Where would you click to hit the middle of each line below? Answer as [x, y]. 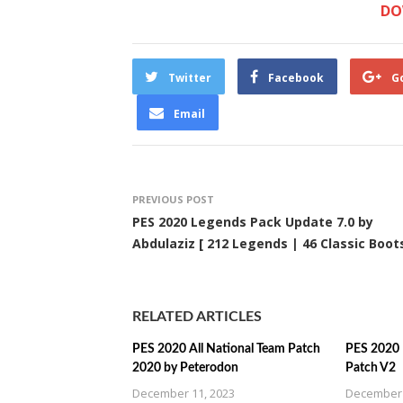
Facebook [296, 78]
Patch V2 [370, 368]
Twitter [190, 78]
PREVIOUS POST [173, 199]
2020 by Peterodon [185, 368]
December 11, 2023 [184, 393]
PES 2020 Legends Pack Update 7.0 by [253, 222]
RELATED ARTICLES [197, 317]
